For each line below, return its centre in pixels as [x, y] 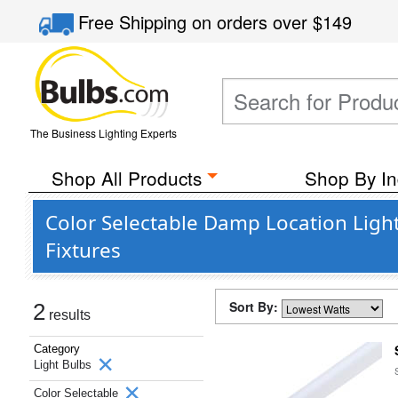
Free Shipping [135, 22]
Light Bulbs [64, 365]
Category [57, 349]
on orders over [253, 22]
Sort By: [255, 306]
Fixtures [83, 250]
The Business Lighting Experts [103, 133]
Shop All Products [126, 178]
